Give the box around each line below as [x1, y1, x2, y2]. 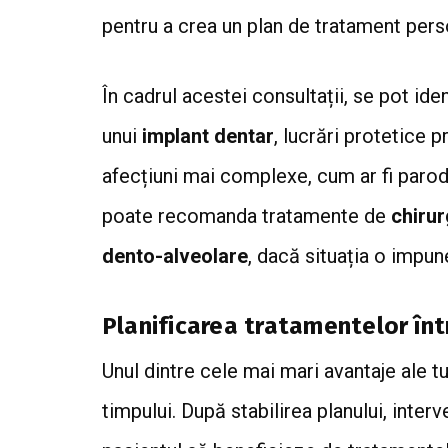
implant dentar [142, 123, 274, 148]
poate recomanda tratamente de [102, 203, 391, 228]
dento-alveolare [102, 243, 248, 268]
